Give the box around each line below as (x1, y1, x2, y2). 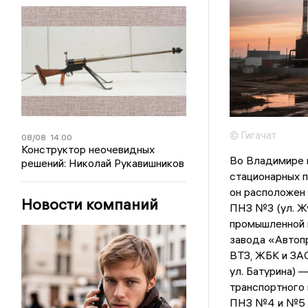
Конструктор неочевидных (21, 142, 155, 156)
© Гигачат (229, 129, 276, 142)
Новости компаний (21, 195, 159, 214)
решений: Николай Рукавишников (21, 156, 185, 170)
